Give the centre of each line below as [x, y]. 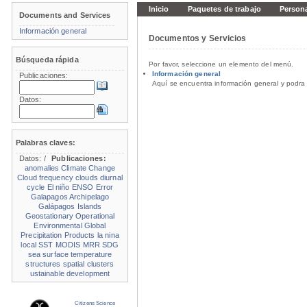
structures [43, 264]
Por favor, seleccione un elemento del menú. [221, 64]
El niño [58, 187]
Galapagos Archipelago [70, 197]
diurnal [111, 177]
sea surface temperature [70, 254]
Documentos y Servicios [198, 38]
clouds [87, 177]
